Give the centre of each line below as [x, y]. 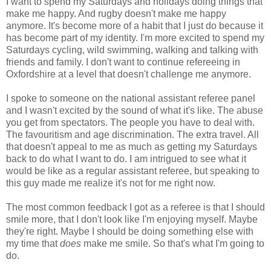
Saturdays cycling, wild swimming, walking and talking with [132, 50]
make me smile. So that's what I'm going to [173, 244]
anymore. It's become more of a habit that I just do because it [135, 26]
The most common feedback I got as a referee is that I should [135, 207]
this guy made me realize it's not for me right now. [111, 183]
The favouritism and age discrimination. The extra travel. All [132, 135]
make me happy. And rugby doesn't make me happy [116, 14]
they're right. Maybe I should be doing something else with [130, 232]
